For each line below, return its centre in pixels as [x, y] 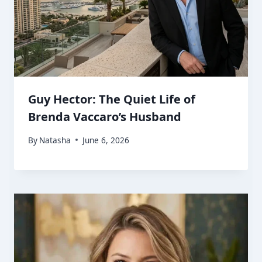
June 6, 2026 [106, 140]
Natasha [55, 140]
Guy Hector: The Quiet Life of [112, 99]
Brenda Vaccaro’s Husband [105, 117]
